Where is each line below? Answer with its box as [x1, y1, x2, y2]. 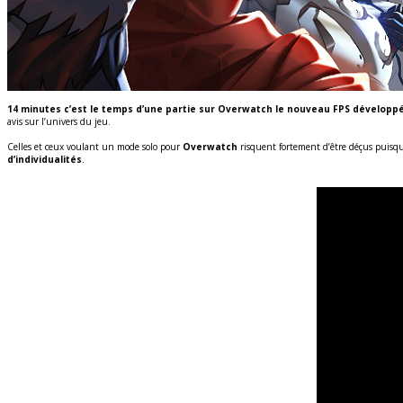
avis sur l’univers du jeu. [7, 114, 111, 128]
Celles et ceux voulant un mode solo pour [7, 139, 183, 153]
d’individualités [7, 152, 82, 166]
